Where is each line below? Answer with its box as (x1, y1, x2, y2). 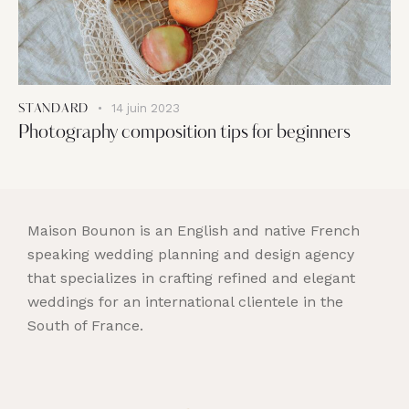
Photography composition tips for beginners (18, 123, 351, 142)
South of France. (27, 317, 143, 335)
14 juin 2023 (111, 100, 181, 115)
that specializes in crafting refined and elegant (27, 269, 355, 288)
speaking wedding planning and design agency (27, 246, 354, 264)
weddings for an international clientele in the (27, 293, 343, 311)
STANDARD (18, 102, 89, 115)
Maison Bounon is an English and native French (27, 222, 360, 240)
